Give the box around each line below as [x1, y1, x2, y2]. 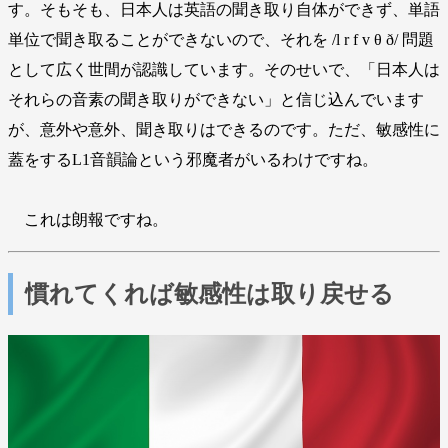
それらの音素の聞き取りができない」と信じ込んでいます [8, 91, 424, 109]
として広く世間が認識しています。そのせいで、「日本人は [8, 61, 440, 79]
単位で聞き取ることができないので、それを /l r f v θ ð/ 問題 [8, 31, 434, 49]
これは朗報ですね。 [8, 211, 168, 229]
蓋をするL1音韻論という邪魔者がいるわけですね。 [8, 151, 378, 169]
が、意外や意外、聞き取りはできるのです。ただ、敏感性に [8, 121, 440, 139]
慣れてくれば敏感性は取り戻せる [25, 281, 394, 308]
